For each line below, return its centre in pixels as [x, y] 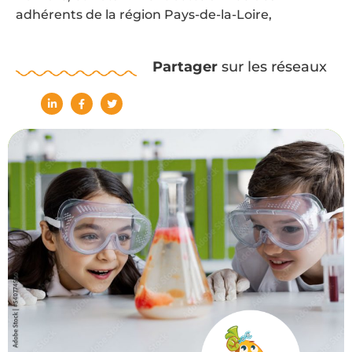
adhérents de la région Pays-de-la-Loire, [144, 15]
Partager [185, 66]
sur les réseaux [272, 66]
